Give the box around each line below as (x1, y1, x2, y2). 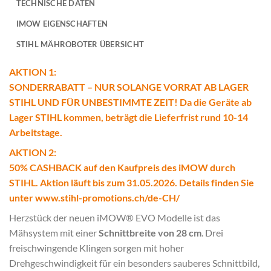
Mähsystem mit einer (9, 227, 99, 239)
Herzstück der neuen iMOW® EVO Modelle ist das (9, 212, 220, 224)
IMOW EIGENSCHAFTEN (16, 19, 108, 29)
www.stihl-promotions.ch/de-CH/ (35, 192, 180, 204)
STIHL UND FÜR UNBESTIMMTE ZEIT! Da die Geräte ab (9, 96, 252, 108)
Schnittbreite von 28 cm (99, 227, 201, 239)
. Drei (201, 227, 223, 239)
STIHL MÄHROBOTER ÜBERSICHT (16, 39, 145, 50)
